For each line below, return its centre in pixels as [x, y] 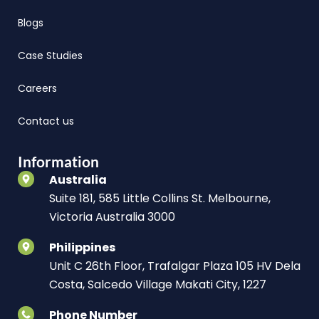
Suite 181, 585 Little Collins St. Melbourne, [159, 198]
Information [58, 161]
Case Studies [50, 56]
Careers [37, 88]
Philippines [82, 247]
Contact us [46, 121]
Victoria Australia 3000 [112, 217]
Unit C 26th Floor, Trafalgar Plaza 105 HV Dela [174, 266]
